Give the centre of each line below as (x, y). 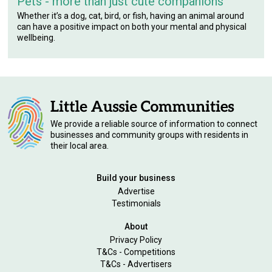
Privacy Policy (136, 240)
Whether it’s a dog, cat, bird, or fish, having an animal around (131, 15)
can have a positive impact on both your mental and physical (132, 26)
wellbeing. (36, 37)
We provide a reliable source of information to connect (154, 124)
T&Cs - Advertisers (136, 264)
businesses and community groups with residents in (150, 134)
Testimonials (136, 203)
